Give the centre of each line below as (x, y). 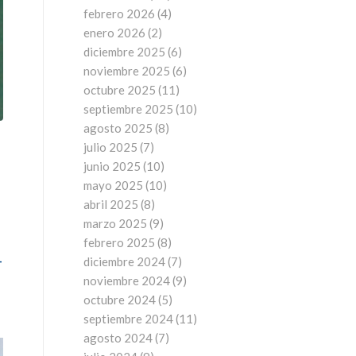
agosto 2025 (118, 128)
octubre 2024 (120, 300)
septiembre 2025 (129, 109)
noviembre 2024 (127, 281)
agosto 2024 (118, 338)
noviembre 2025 (127, 71)
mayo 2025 (114, 185)
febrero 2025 (120, 242)
